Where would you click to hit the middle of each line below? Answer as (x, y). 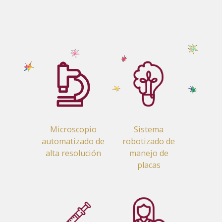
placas (149, 165)
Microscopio (73, 130)
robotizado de (149, 141)
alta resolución (73, 153)
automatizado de (73, 141)
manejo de (149, 153)
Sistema (149, 130)
